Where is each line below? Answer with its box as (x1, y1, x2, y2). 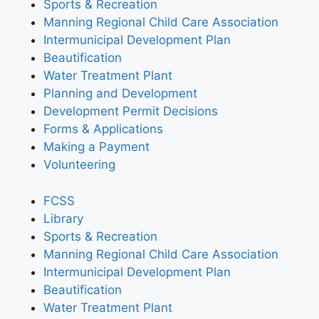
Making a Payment (43, 140, 150, 155)
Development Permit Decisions (43, 104, 218, 119)
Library (43, 211, 83, 226)
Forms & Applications (43, 122, 163, 137)
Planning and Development (43, 86, 197, 101)
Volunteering (43, 157, 115, 172)
